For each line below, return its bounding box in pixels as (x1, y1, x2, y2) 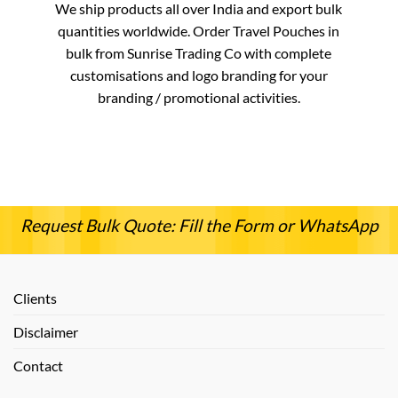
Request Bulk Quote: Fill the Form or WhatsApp (20, 215, 378, 236)
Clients (13, 289, 57, 306)
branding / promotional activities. (97, 88, 300, 106)
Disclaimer (13, 322, 78, 340)
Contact (13, 356, 63, 374)
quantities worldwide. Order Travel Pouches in (58, 21, 340, 39)
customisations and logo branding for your (69, 66, 328, 84)
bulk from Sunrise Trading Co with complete (66, 44, 332, 61)
